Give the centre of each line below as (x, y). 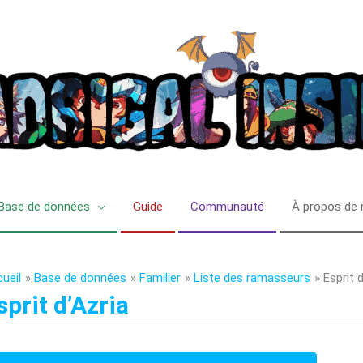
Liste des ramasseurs (252, 278)
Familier (160, 278)
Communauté (227, 207)
